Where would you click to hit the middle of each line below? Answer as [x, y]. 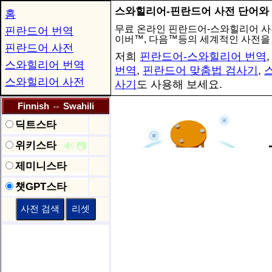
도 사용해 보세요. [179, 84]
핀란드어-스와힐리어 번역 [203, 56]
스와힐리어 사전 [45, 82]
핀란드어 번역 [39, 31]
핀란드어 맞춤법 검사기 [200, 70]
